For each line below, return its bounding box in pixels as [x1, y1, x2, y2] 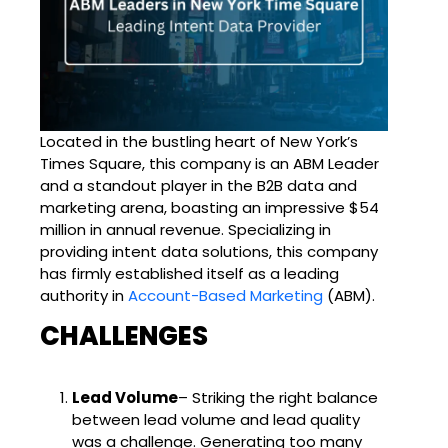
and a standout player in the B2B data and [40, 174, 357, 196]
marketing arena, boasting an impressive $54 [40, 196, 379, 218]
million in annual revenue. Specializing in [40, 218, 331, 240]
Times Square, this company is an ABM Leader [40, 152, 379, 174]
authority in [40, 284, 128, 306]
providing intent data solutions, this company [40, 240, 378, 262]
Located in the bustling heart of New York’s [40, 130, 358, 152]
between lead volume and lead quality [72, 408, 360, 430]
